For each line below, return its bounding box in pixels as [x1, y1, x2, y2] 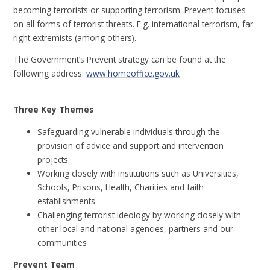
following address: [13, 67, 87, 80]
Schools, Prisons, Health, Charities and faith [37, 181, 204, 193]
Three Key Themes [13, 104, 94, 116]
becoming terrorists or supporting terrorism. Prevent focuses [13, 4, 246, 16]
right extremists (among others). [13, 31, 137, 43]
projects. [37, 153, 71, 165]
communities [37, 236, 87, 248]
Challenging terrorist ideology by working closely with [37, 209, 242, 221]
